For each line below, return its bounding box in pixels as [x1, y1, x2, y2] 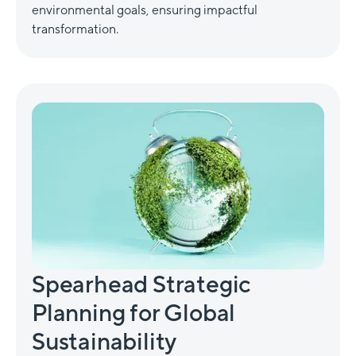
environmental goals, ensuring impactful [32, 2, 257, 17]
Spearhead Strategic [32, 269, 252, 298]
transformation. [32, 21, 118, 37]
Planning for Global [32, 297, 236, 327]
